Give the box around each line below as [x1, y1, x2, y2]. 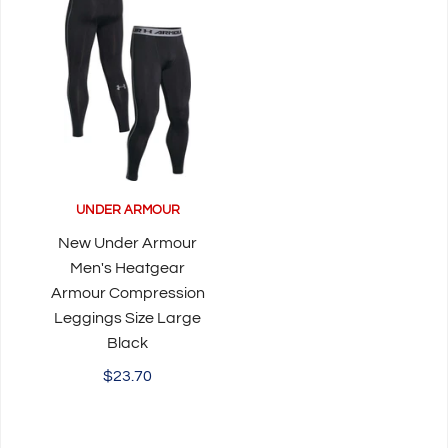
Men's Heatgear [70, 260, 185, 277]
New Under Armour [58, 235, 197, 252]
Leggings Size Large [54, 310, 201, 327]
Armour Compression [50, 285, 205, 302]
